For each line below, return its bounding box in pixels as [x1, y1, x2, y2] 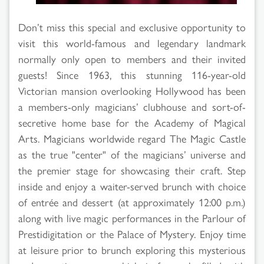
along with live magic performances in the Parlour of [18, 210, 246, 225]
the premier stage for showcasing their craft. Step [18, 162, 246, 177]
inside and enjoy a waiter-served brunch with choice [18, 178, 246, 193]
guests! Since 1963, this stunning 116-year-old [18, 67, 246, 82]
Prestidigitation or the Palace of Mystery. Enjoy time [18, 226, 246, 241]
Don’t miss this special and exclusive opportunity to [18, 19, 246, 34]
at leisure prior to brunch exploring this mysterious [18, 242, 246, 257]
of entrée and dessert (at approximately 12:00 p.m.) [18, 194, 246, 209]
